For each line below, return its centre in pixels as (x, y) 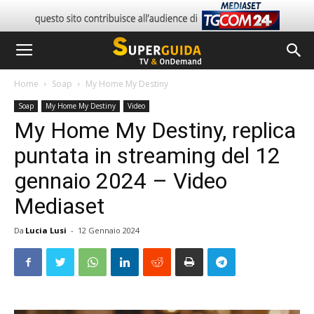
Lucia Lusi (46, 230)
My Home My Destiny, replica (155, 130)
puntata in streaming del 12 (147, 156)
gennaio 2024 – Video (121, 181)
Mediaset (59, 206)
